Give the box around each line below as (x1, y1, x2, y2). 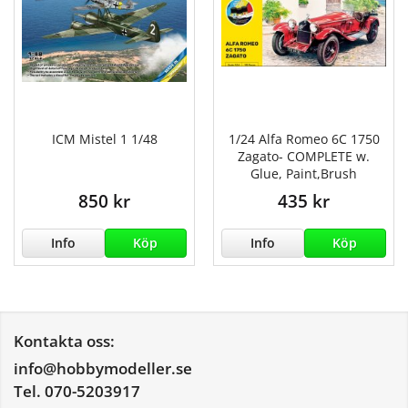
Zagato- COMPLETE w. (238, 147, 370, 165)
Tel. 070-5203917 (14, 380, 140, 402)
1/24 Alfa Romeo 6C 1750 (228, 129, 380, 148)
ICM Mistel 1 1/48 (51, 129, 158, 148)
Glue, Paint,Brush (250, 164, 357, 182)
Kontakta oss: (14, 330, 115, 352)
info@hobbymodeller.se (14, 357, 192, 379)
